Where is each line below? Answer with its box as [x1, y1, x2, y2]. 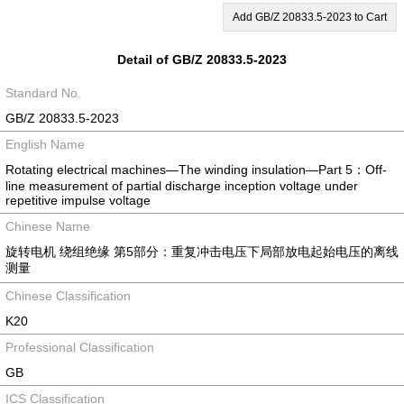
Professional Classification [5, 340, 154, 354]
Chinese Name [5, 219, 90, 234]
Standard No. [5, 86, 81, 100]
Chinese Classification [5, 289, 131, 303]
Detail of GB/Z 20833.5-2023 [117, 52, 287, 67]
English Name [5, 137, 85, 151]
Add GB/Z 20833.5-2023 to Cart [233, 11, 387, 23]
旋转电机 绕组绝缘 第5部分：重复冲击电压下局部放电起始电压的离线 [5, 244, 399, 259]
